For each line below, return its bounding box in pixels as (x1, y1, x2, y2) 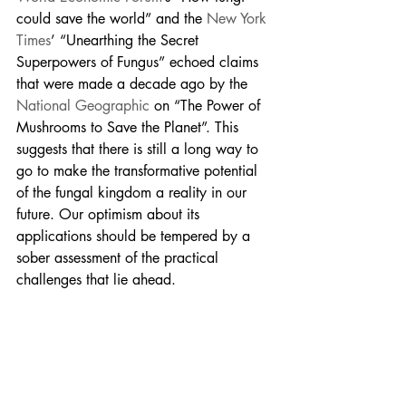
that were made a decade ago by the (16, 74, 252, 94)
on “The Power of (150, 96, 265, 116)
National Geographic (16, 96, 150, 116)
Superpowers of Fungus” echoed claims (16, 53, 263, 72)
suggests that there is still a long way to (16, 140, 263, 159)
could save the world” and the (16, 9, 207, 29)
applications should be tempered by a (16, 227, 255, 246)
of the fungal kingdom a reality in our (16, 183, 251, 203)
